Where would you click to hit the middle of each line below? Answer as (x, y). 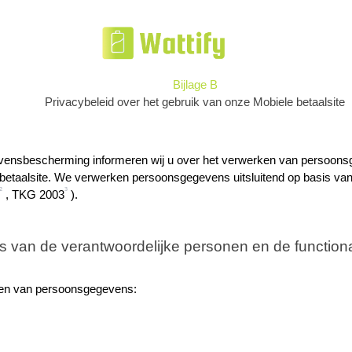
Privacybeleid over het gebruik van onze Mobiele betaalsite (195, 102)
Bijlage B (195, 85)
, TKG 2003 (33, 194)
